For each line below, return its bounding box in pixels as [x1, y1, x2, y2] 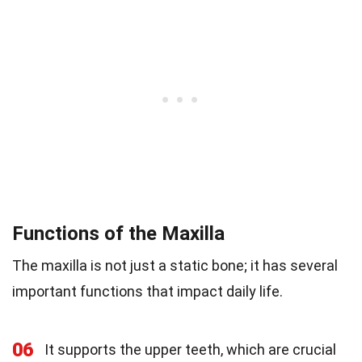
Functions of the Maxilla [12, 222, 225, 246]
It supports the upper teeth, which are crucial [44, 341, 336, 359]
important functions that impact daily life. [12, 283, 283, 301]
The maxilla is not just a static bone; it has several [12, 257, 338, 275]
